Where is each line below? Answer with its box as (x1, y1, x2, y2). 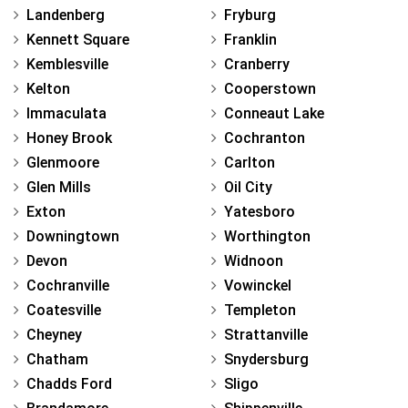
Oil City (224, 178, 272, 196)
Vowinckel (224, 276, 291, 294)
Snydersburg (224, 350, 309, 368)
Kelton (26, 79, 70, 97)
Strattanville (224, 325, 308, 343)
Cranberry (224, 55, 290, 73)
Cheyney (26, 325, 82, 343)
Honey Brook (26, 128, 112, 147)
